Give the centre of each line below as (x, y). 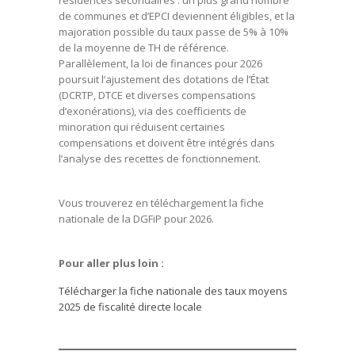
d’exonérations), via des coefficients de (153, 111)
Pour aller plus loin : (111, 263)
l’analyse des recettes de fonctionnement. (160, 158)
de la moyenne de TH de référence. (144, 48)
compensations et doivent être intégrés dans (167, 143)
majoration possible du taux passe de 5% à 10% (174, 32)
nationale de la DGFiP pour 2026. (136, 219)
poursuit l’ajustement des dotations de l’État (164, 79)
